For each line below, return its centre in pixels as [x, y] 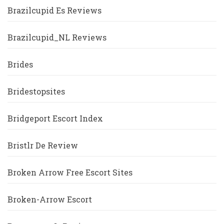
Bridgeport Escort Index [55, 118]
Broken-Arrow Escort [50, 199]
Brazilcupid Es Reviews [54, 10]
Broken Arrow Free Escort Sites [70, 172]
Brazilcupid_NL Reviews [57, 37]
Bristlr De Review [43, 145]
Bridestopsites [36, 91]
